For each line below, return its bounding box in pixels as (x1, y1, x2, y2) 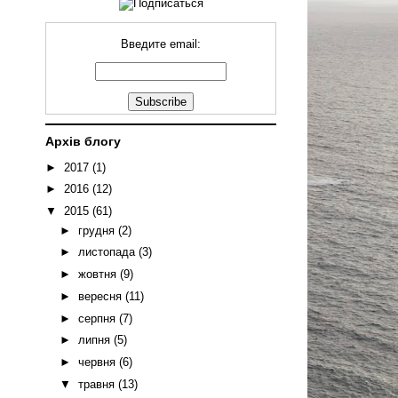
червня (77, 355, 119, 369)
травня (77, 377, 118, 391)
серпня (77, 311, 119, 325)
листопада (77, 245, 139, 259)
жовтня (77, 267, 120, 281)
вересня (77, 289, 125, 303)
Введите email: (121, 37, 201, 51)
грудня (77, 223, 118, 237)
